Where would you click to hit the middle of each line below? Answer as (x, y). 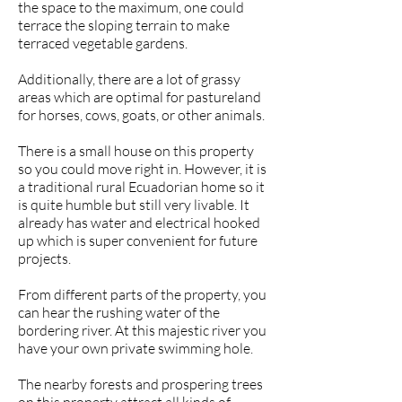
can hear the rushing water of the (119, 312)
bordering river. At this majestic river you (142, 330)
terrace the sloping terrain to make (124, 25)
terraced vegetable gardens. (103, 43)
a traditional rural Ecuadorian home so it (141, 187)
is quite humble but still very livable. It (134, 205)
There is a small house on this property (136, 151)
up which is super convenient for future (138, 240)
